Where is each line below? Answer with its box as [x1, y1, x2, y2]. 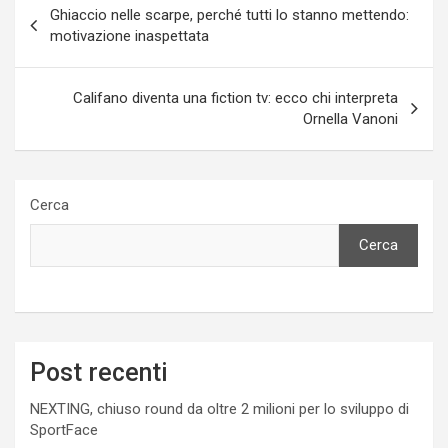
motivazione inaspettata [50, 26, 209, 45]
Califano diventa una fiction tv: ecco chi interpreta [73, 88, 398, 107]
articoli [14, 16, 96, 46]
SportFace [30, 420, 98, 439]
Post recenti [30, 357, 168, 387]
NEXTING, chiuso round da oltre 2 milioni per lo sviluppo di [30, 399, 409, 418]
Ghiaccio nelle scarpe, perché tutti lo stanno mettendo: [50, 5, 409, 24]
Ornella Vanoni [303, 109, 398, 128]
